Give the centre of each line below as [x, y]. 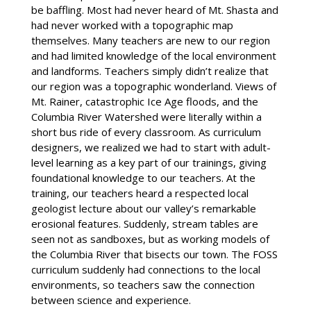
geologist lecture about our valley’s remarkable [143, 208]
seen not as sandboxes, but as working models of [150, 238]
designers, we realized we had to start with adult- [151, 147]
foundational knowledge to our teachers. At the [143, 177]
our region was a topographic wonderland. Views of [153, 86]
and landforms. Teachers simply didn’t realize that [150, 70]
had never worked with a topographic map [132, 25]
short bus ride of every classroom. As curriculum [146, 132]
